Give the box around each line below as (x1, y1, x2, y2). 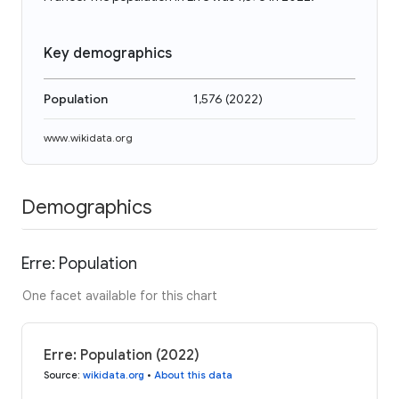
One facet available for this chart (22, 287, 217, 304)
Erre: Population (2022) (44, 346, 199, 364)
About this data (154, 368, 232, 381)
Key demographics (44, 45, 172, 62)
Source (44, 368, 77, 381)
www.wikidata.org (44, 131, 133, 144)
